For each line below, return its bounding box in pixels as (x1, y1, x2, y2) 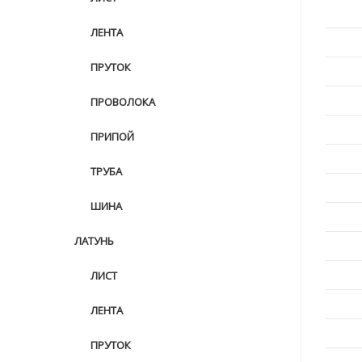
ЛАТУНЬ (74, 234, 114, 248)
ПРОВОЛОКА (90, 95, 155, 109)
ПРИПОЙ (90, 129, 134, 144)
